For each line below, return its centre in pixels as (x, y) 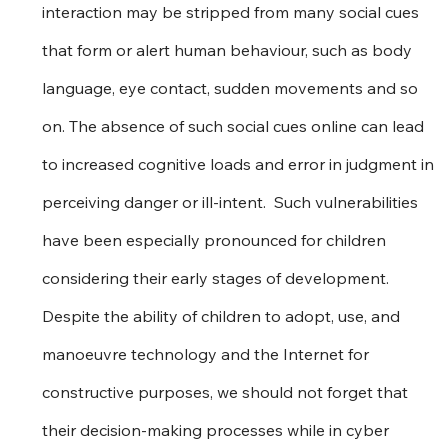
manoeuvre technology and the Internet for (208, 353)
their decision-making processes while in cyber (218, 429)
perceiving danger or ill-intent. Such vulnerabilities (232, 201)
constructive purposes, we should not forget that (227, 391)
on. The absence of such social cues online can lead (235, 125)
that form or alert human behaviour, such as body (229, 49)
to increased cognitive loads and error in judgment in (240, 163)
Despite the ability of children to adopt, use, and (223, 315)
